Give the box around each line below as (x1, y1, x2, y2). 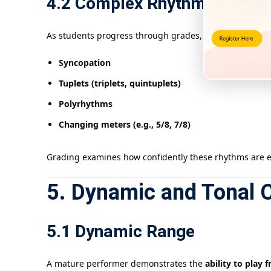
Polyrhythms (59, 98, 113, 110)
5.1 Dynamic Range (47, 220, 195, 245)
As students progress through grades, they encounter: (47, 30, 269, 42)
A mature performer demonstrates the (47, 258, 205, 270)
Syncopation (59, 57, 111, 69)
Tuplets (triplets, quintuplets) (59, 77, 181, 90)
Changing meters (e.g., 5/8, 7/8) (59, 119, 191, 131)
